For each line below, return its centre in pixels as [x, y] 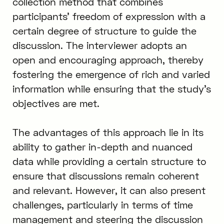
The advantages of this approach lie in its [108, 132]
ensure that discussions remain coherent [105, 176]
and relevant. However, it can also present [109, 190]
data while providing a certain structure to [109, 161]
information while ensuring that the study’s [111, 89]
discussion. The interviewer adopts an [99, 45]
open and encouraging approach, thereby [108, 60]
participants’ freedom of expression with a [109, 16]
